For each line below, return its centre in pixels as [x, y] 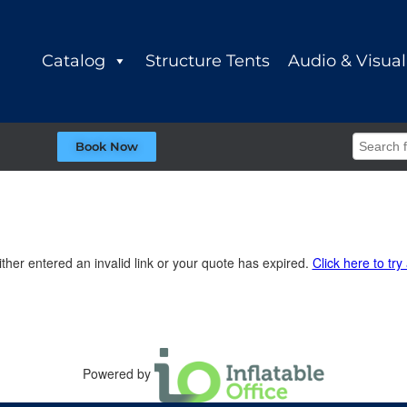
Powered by [118, 373]
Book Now [106, 146]
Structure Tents [208, 61]
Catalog [74, 61]
